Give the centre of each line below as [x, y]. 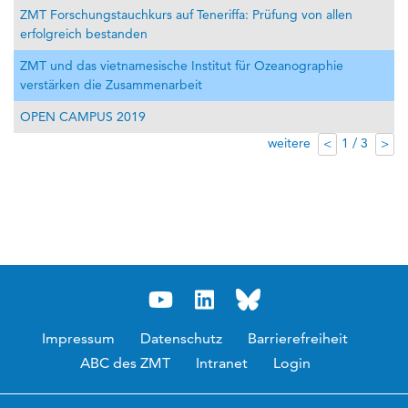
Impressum [78, 338]
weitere [289, 143]
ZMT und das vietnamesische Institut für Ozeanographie [182, 65]
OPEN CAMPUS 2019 [83, 116]
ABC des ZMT [125, 362]
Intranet [221, 362]
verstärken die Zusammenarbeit [111, 84]
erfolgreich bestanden [84, 33]
